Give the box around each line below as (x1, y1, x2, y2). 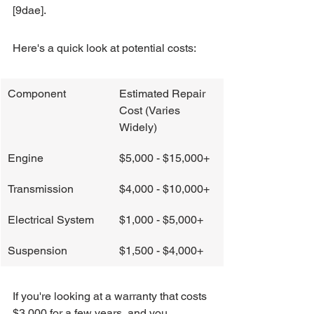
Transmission (8, 182, 74, 196)
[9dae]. (13, 4, 46, 17)
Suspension (8, 244, 67, 257)
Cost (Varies (119, 104, 183, 117)
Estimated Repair (119, 87, 208, 100)
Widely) (119, 121, 157, 134)
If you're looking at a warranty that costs (13, 289, 210, 303)
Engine (8, 151, 43, 165)
